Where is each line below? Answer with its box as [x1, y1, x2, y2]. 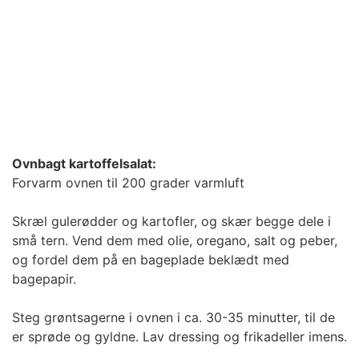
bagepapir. [12, 270, 76, 287]
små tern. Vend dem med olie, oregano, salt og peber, [12, 232, 337, 248]
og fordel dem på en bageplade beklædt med [12, 251, 289, 268]
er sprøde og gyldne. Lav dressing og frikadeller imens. [12, 328, 347, 345]
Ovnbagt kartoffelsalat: [12, 155, 156, 171]
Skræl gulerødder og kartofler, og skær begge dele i [12, 212, 331, 229]
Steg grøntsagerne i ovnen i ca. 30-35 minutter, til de [12, 309, 335, 325]
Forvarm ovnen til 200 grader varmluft [12, 174, 244, 191]
